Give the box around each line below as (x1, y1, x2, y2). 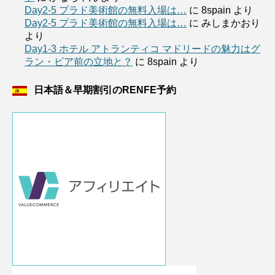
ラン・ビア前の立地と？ (25, 56, 133, 67)
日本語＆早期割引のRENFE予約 (34, 84, 176, 95)
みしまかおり (201, 17, 260, 28)
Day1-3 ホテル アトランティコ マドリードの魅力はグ (25, 43, 260, 54)
